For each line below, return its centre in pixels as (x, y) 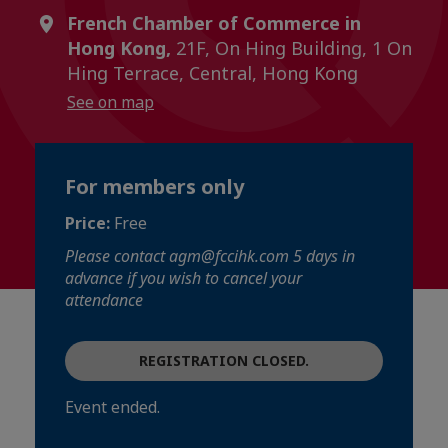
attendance (104, 300)
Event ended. (112, 407)
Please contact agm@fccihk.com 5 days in (210, 256)
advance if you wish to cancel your (183, 278)
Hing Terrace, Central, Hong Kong (212, 73)
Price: (89, 223)
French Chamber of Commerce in (214, 23)
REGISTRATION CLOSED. (224, 360)
